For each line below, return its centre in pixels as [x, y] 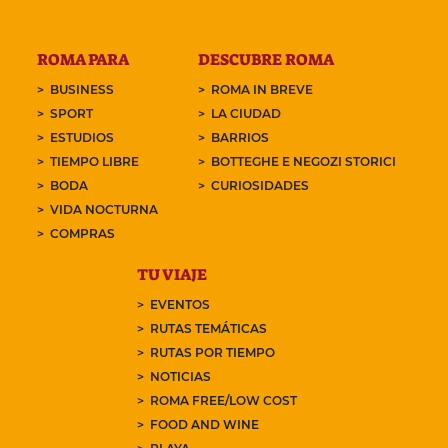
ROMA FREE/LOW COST [223, 401]
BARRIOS [239, 138]
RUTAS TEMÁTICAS [208, 329]
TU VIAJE [171, 275]
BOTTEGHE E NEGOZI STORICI [303, 162]
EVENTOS [179, 305]
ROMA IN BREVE [261, 90]
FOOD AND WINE [204, 425]
